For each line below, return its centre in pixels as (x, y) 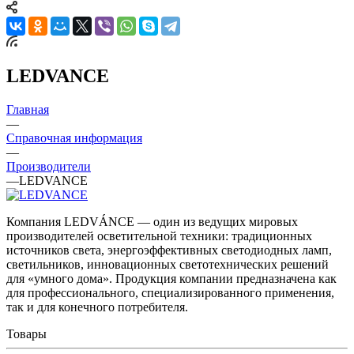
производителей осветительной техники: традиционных (159, 235)
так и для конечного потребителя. (97, 307)
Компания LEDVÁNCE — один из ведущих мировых (152, 221)
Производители (49, 166)
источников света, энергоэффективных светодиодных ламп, (169, 250)
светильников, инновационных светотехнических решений (168, 264)
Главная (28, 109)
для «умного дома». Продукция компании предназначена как (171, 278)
